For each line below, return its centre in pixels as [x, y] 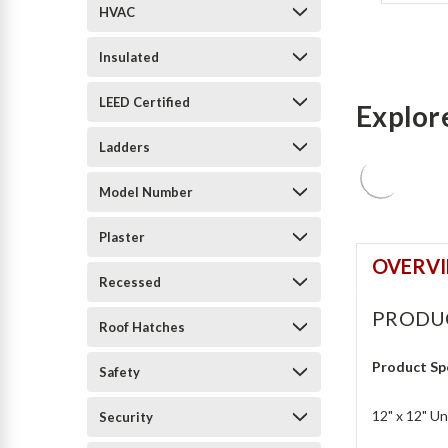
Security [126, 417]
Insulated [129, 57]
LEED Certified [144, 102]
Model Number [146, 192]
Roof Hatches [142, 327]
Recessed [130, 282]
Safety [119, 372]
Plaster [122, 237]
